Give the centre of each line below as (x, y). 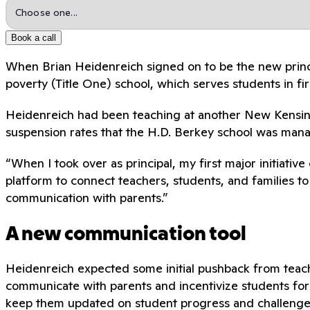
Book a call (34, 37)
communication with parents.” (86, 197)
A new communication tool (126, 235)
